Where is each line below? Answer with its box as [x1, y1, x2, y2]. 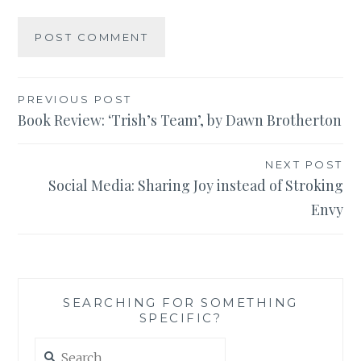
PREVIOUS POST [18, 92, 132, 106]
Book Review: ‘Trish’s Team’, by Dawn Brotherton [18, 110, 342, 130]
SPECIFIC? [139, 309, 222, 326]
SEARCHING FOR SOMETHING [63, 294, 298, 310]
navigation [17, 117, 125, 147]
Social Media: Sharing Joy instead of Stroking [48, 176, 343, 196]
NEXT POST [265, 158, 343, 172]
